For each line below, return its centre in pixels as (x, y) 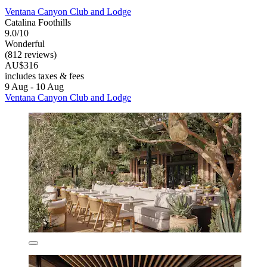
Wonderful (25, 44)
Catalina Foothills (38, 22)
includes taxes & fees (44, 76)
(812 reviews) (31, 54)
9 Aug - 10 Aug (34, 86)
